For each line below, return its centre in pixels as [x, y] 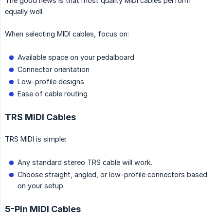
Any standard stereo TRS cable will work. [85, 163]
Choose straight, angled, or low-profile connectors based [112, 175]
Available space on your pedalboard [76, 57]
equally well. [24, 12]
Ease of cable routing [53, 94]
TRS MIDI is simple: [36, 139]
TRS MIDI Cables [40, 117]
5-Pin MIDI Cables [43, 209]
